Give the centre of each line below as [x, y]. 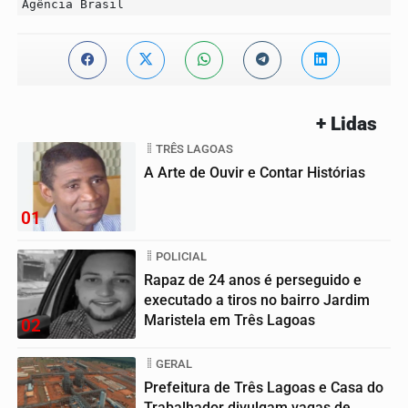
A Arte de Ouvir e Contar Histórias [255, 172]
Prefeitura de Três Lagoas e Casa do [264, 387]
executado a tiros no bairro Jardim [257, 300]
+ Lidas [347, 123]
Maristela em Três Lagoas [229, 320]
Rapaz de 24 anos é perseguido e [253, 280]
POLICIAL [181, 256]
